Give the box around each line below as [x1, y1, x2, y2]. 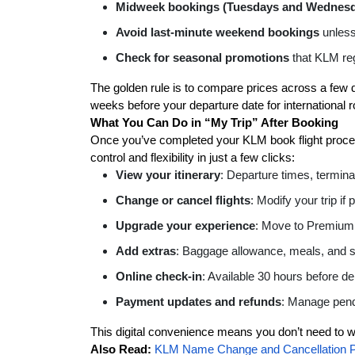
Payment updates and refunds [116, 295, 281, 308]
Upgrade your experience [116, 219, 255, 232]
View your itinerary [116, 168, 220, 181]
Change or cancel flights [116, 193, 250, 207]
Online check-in [116, 269, 202, 283]
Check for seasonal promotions [116, 51, 289, 64]
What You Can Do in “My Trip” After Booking [90, 116, 338, 129]
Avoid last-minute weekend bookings [116, 25, 319, 39]
